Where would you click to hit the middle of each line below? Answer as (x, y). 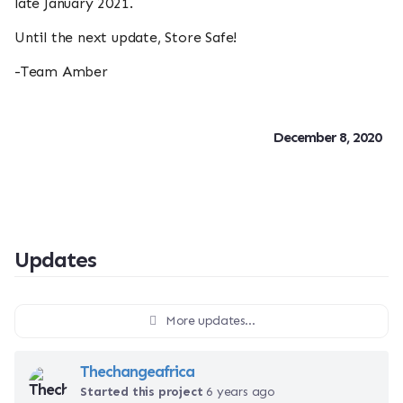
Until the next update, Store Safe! (126, 38)
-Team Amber (61, 72)
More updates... (210, 320)
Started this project (143, 392)
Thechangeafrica (138, 372)
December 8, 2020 (327, 138)
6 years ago (241, 392)
